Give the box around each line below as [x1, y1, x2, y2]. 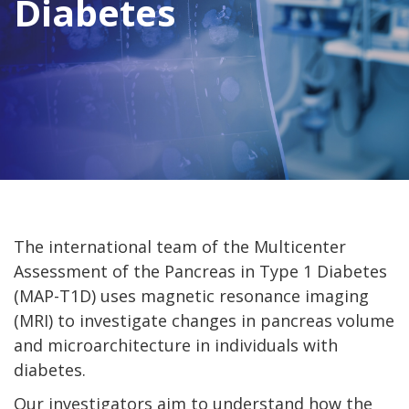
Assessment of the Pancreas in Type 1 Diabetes [14, 260, 387, 282]
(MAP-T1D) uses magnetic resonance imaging [14, 285, 369, 307]
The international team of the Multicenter [14, 236, 346, 257]
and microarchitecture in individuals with [14, 334, 338, 356]
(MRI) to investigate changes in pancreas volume [14, 309, 394, 331]
